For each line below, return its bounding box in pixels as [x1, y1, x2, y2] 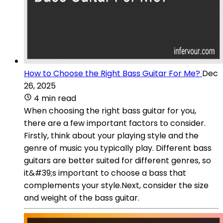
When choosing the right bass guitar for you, [24, 105, 196, 116]
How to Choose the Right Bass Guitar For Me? [24, 67, 200, 79]
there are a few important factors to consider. [24, 117, 206, 129]
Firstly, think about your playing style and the [24, 129, 199, 141]
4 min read [34, 92, 76, 104]
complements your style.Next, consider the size [24, 179, 209, 191]
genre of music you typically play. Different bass [24, 142, 212, 154]
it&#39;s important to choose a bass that [24, 167, 186, 179]
